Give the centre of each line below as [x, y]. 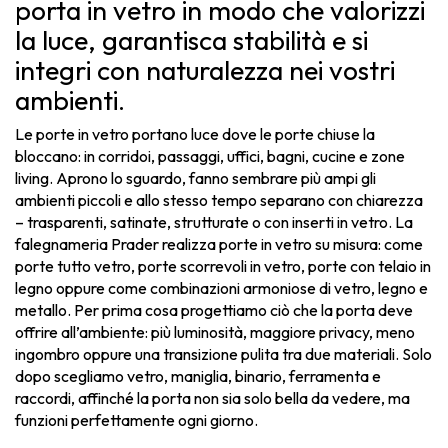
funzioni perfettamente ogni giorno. [136, 420]
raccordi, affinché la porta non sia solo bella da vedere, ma [212, 398]
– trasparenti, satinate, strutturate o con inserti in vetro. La [214, 222]
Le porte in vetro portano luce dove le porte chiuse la [195, 134]
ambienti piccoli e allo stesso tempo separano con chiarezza [219, 200]
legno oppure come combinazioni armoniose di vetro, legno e [221, 288]
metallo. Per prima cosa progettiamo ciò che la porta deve [214, 310]
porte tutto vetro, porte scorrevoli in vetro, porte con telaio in [223, 266]
